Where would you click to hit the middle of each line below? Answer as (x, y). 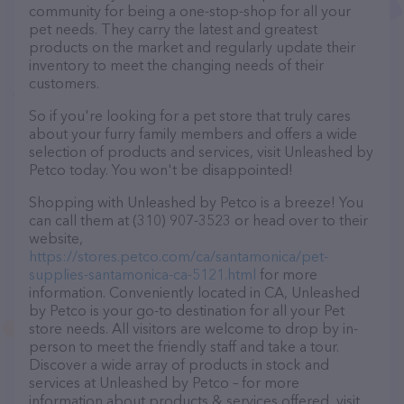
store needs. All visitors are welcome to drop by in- (193, 328)
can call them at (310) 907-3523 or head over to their (198, 220)
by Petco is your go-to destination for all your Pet (187, 310)
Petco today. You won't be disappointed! (161, 170)
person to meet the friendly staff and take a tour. (184, 346)
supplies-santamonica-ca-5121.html (142, 274)
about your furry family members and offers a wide (193, 133)
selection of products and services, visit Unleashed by (201, 151)
